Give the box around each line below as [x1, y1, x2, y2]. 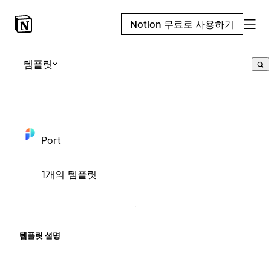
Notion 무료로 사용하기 [130, 18, 234, 30]
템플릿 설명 [19, 230, 60, 240]
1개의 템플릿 [41, 168, 97, 180]
